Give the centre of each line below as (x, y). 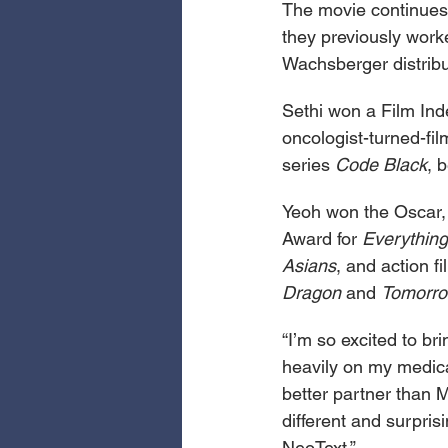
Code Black (381, 165)
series (308, 165)
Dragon (314, 293)
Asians (309, 266)
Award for (322, 239)
